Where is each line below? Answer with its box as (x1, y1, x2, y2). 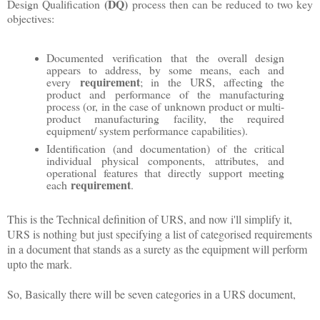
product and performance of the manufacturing (46, 86, 285, 102)
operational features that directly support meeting (46, 165, 285, 181)
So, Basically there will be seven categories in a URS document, (7, 286, 296, 302)
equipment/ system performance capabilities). (46, 123, 248, 139)
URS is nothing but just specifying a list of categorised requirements (7, 226, 312, 242)
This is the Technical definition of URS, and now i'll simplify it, (7, 211, 292, 227)
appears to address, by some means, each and (46, 62, 285, 78)
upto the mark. (7, 256, 72, 272)
